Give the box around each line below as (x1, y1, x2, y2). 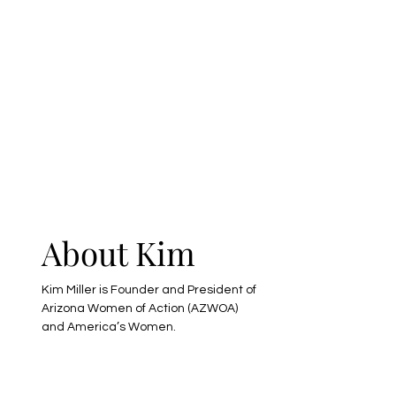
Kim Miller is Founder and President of (42, 283, 257, 296)
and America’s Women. (42, 320, 177, 333)
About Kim (42, 230, 196, 274)
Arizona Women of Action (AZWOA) (42, 301, 239, 315)
